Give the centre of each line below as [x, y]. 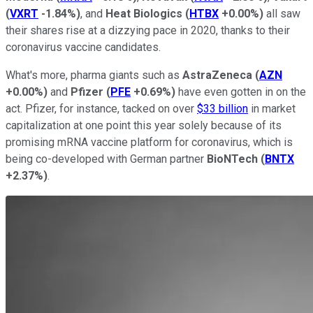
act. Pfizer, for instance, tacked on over [101, 108]
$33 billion [223, 108]
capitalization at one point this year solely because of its [144, 125]
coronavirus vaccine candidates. [83, 47]
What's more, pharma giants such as [94, 75]
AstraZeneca [217, 75]
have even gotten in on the [241, 92]
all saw [282, 13]
